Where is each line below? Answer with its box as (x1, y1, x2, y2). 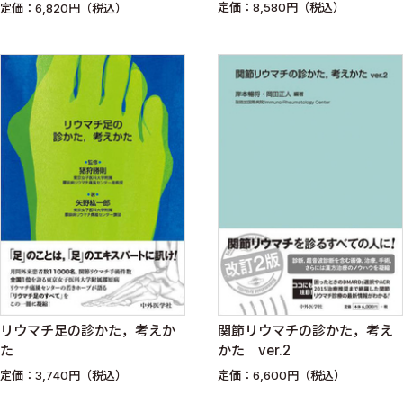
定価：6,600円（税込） (217, 368, 345, 383)
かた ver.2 (217, 341, 291, 359)
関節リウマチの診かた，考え (217, 321, 393, 339)
